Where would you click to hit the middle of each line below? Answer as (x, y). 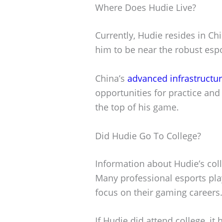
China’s (111, 78)
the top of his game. (137, 107)
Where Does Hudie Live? (146, 7)
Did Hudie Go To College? (148, 136)
